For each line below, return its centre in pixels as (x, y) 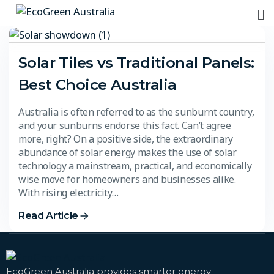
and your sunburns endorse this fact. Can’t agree (125, 125)
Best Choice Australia (98, 84)
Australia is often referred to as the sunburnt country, (136, 112)
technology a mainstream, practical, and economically (135, 165)
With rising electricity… (68, 192)
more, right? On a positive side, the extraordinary (126, 139)
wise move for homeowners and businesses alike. (127, 179)
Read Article (49, 215)
